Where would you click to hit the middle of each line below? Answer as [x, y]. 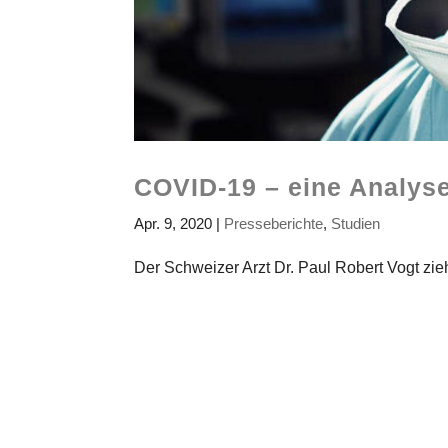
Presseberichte [274, 223]
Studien [356, 223]
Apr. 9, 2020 [173, 223]
